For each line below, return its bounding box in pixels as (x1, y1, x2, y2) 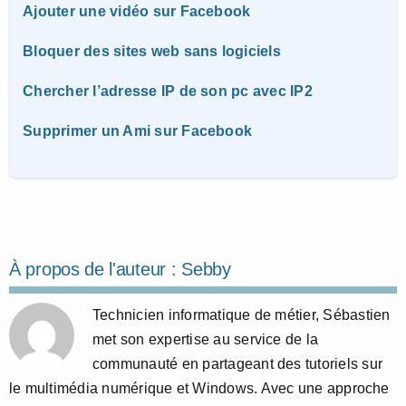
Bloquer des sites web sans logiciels (23, 43, 281, 59)
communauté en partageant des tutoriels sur (92, 355, 383, 372)
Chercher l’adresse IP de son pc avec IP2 (23, 82, 313, 99)
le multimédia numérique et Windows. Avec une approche (9, 380, 390, 396)
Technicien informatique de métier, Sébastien (92, 306, 391, 323)
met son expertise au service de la (92, 331, 319, 347)
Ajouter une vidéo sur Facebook (23, 3, 251, 19)
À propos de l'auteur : (9, 258, 182, 279)
